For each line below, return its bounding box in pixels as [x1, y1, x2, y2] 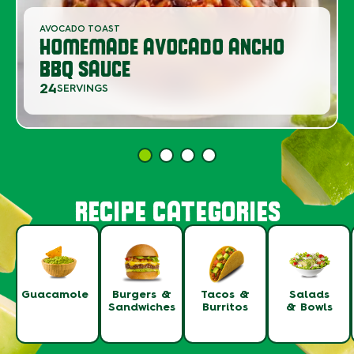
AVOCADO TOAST [40, 23, 120, 34]
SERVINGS [57, 82, 108, 95]
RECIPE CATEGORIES [73, 193, 281, 228]
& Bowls [285, 299, 333, 314]
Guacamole [21, 287, 95, 301]
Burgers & [111, 287, 171, 301]
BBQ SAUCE [40, 54, 130, 81]
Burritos [202, 299, 248, 314]
